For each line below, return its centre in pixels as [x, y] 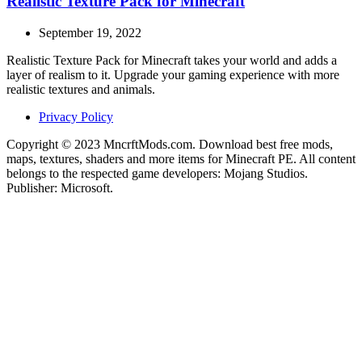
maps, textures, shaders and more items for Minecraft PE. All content [181, 158]
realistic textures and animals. [81, 89]
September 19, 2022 [90, 32]
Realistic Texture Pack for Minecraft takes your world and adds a [172, 60]
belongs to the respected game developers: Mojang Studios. [157, 173]
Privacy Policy [76, 116]
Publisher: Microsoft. [60, 187]
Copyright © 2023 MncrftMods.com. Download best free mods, [170, 144]
